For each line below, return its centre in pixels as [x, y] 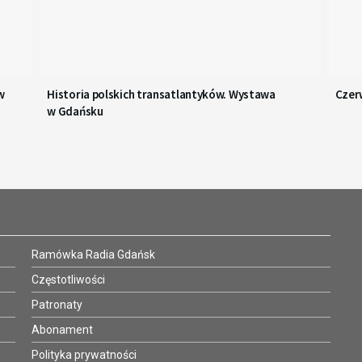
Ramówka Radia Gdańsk [93, 255]
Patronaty [57, 305]
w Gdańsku [75, 112]
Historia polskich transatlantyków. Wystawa [161, 95]
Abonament [62, 330]
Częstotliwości [68, 280]
